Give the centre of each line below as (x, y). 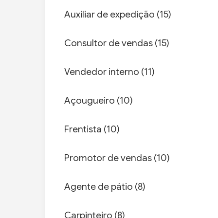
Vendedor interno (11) (109, 72)
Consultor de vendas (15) (117, 43)
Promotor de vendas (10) (117, 158)
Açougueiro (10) (99, 101)
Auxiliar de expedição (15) (118, 15)
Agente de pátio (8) (105, 187)
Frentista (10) (92, 129)
